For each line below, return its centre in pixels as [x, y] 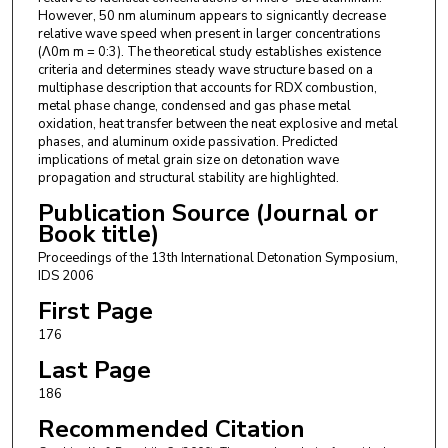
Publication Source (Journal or [207, 212]
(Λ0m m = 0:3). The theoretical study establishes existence [209, 51]
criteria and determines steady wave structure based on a [205, 69]
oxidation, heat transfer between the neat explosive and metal [217, 123]
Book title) [98, 233]
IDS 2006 [65, 275]
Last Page [94, 370]
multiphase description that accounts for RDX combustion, [207, 87]
